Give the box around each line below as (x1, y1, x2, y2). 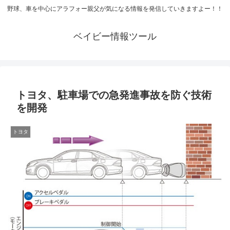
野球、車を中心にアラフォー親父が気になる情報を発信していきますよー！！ (7, 5, 223, 13)
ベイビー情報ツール (73, 31, 157, 42)
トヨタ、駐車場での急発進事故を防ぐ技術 (16, 89, 212, 101)
